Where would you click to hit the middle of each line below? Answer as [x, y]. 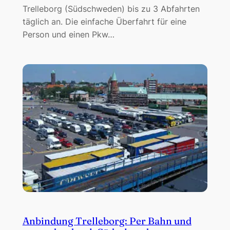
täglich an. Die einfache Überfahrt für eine [104, 21]
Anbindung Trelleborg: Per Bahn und [107, 221]
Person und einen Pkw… [68, 34]
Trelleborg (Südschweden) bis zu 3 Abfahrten [111, 8]
